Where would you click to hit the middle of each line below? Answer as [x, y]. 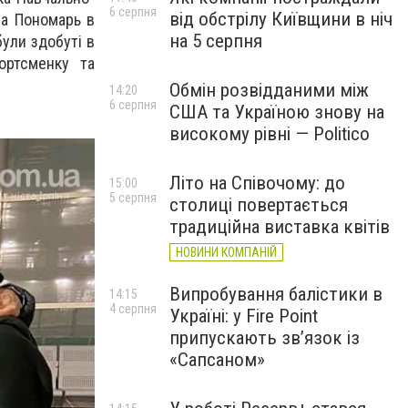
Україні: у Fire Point [244, 316]
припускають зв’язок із [265, 338]
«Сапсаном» [217, 360]
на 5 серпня [216, 41]
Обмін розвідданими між [269, 90]
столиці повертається [259, 205]
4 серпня [133, 309]
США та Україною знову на [277, 112]
